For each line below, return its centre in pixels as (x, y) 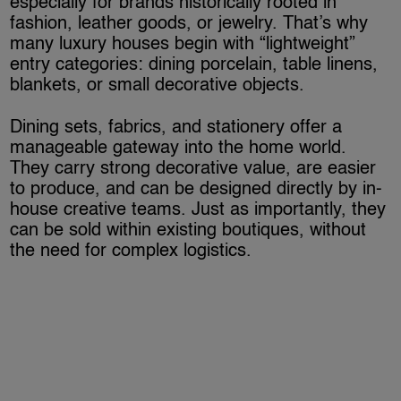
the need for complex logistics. (131, 251)
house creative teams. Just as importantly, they (198, 210)
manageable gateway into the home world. (179, 148)
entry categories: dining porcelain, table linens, (194, 65)
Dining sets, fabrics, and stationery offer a (176, 128)
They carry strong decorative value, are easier (193, 169)
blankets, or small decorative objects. (158, 85)
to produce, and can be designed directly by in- (196, 189)
